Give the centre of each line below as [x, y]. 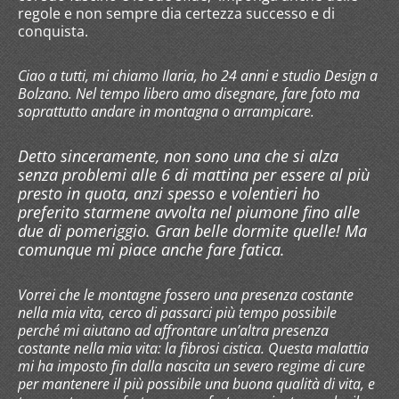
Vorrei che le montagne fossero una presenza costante [186, 294]
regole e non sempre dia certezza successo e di [176, 13]
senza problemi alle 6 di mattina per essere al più [194, 174]
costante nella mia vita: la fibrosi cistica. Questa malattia [193, 348]
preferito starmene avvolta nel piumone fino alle [189, 212]
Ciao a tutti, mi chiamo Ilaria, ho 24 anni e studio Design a [198, 75]
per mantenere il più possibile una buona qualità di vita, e [196, 383]
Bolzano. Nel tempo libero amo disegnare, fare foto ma [189, 93]
